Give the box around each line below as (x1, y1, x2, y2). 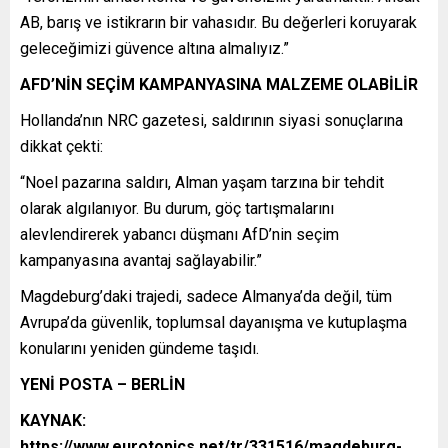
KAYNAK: (20, 410, 86, 430)
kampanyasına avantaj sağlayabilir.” (20, 250, 262, 270)
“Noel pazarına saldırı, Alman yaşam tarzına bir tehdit (20, 172, 384, 192)
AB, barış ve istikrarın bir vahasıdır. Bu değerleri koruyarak (20, 12, 417, 32)
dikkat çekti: (20, 136, 111, 156)
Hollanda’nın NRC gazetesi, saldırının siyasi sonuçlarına (20, 110, 403, 130)
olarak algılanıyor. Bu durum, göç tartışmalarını (20, 198, 334, 218)
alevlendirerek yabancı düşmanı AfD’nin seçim (20, 224, 339, 244)
